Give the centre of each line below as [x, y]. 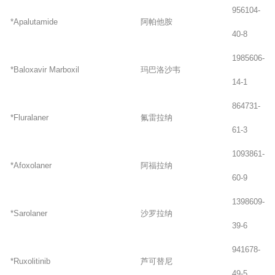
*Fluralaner [29, 117]
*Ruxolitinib [30, 261]
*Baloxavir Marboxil [45, 69]
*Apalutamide [34, 21]
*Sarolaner [29, 213]
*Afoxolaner [31, 165]
